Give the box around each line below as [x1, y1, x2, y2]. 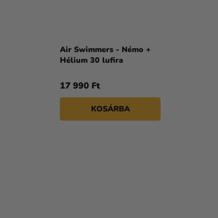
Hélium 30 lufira [60, 55, 123, 66]
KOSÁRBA [91, 104, 130, 115]
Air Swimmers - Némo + [60, 44, 151, 55]
